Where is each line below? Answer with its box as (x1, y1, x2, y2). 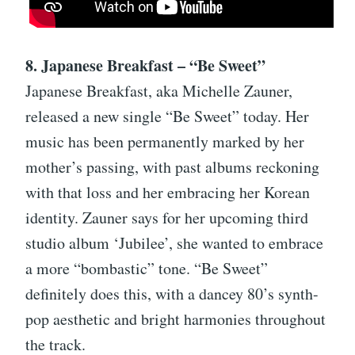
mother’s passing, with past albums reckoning (25, 156, 319, 178)
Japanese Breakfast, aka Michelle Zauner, (25, 80, 292, 102)
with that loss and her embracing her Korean (25, 181, 310, 204)
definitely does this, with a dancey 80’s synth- (25, 283, 319, 305)
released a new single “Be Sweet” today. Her (25, 105, 309, 128)
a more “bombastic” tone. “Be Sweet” (25, 258, 268, 280)
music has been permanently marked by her (25, 131, 304, 153)
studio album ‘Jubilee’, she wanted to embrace (25, 232, 323, 254)
